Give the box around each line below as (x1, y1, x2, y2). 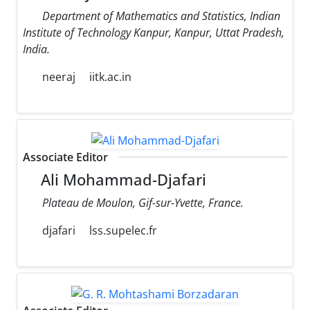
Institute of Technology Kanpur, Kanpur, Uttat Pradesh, (23, 25, 284, 41)
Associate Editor (23, 149, 108, 165)
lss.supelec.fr (89, 223, 157, 239)
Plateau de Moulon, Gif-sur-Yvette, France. (42, 195, 244, 211)
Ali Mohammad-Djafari (37, 170, 207, 190)
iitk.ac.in (89, 69, 131, 85)
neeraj (39, 69, 75, 85)
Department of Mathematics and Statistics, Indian (42, 8, 280, 24)
